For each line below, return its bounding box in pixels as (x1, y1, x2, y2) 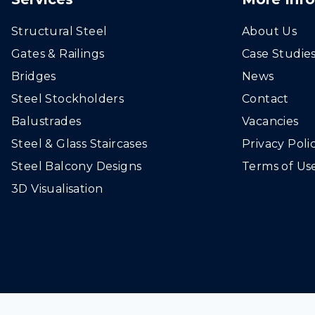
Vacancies (242, 115, 299, 128)
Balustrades (11, 115, 82, 128)
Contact (242, 92, 289, 105)
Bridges (11, 70, 56, 83)
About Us (242, 25, 297, 38)
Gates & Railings (11, 47, 105, 60)
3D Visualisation (11, 182, 103, 195)
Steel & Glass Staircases (11, 137, 148, 150)
